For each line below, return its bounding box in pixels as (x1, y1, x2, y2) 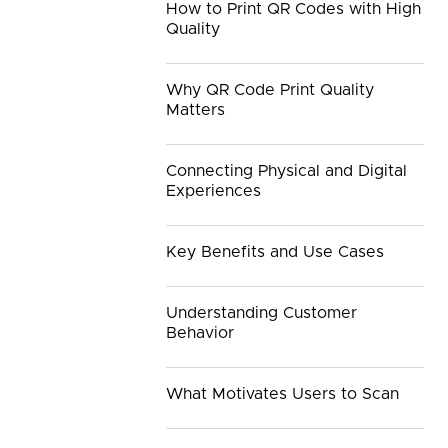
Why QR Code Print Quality (166, 82, 374, 99)
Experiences (166, 183, 261, 200)
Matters (166, 102, 225, 119)
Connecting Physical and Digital (166, 163, 407, 180)
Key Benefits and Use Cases (166, 244, 384, 261)
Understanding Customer (166, 305, 357, 322)
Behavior (166, 325, 234, 342)
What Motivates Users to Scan (166, 386, 399, 403)
